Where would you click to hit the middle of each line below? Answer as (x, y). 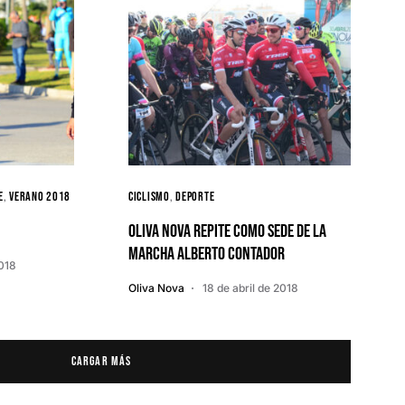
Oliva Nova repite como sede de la (227, 231)
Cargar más (101, 361)
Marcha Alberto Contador (207, 254)
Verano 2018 (40, 197)
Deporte (195, 197)
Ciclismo (149, 197)
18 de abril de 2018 (250, 288)
